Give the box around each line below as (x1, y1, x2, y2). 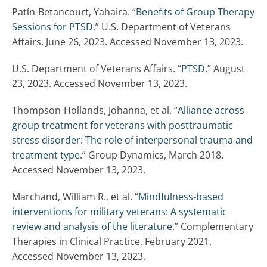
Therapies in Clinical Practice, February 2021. (12, 235, 212, 249)
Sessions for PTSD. (12, 20, 95, 34)
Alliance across (178, 104, 244, 117)
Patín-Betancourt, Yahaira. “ (12, 5, 136, 19)
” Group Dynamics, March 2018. (82, 148, 223, 162)
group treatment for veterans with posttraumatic (12, 119, 233, 132)
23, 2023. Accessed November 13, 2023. (12, 77, 187, 91)
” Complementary (175, 220, 253, 234)
